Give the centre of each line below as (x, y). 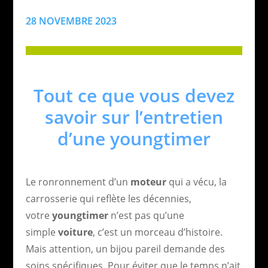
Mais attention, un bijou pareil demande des (125, 249)
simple (42, 232)
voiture (75, 232)
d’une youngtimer (134, 138)
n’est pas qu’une (146, 215)
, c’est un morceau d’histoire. (157, 232)
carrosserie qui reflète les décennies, (108, 198)
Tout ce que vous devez (134, 95)
